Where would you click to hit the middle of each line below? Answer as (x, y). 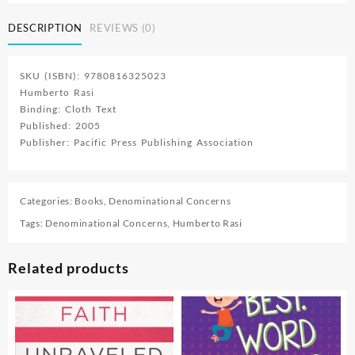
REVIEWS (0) (123, 28)
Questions (57, 34)
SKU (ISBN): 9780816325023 (93, 75)
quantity (53, 101)
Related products (69, 267)
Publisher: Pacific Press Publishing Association (137, 142)
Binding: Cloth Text (68, 109)
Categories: (48, 200)
